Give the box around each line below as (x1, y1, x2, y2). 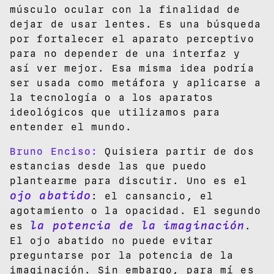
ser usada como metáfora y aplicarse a (10, 76, 261, 89)
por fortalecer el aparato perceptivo (10, 32, 254, 45)
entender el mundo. (10, 120, 132, 133)
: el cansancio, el (91, 190, 213, 202)
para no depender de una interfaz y (10, 47, 241, 59)
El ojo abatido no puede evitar (10, 234, 214, 246)
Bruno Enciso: (10, 145, 98, 157)
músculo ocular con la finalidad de (10, 3, 241, 15)
